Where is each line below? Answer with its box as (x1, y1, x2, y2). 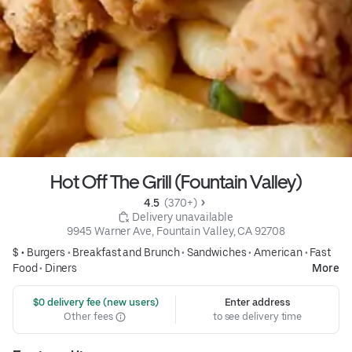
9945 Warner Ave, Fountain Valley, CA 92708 (67, 225, 285, 238)
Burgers (26, 246, 66, 259)
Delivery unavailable (131, 211, 234, 224)
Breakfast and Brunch (72, 246, 180, 259)
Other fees (64, 310, 115, 323)
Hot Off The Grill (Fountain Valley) (50, 170, 302, 194)
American (253, 246, 303, 259)
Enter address (224, 296, 291, 309)
